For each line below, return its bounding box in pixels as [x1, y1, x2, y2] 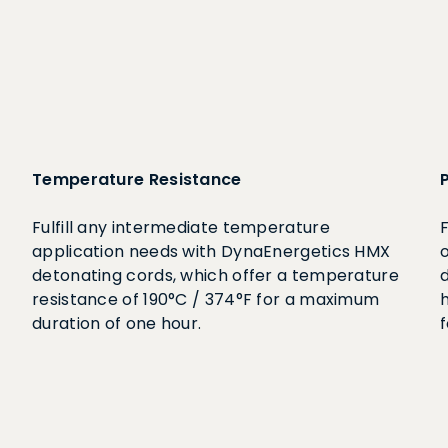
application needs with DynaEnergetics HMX [32, 240, 391, 263]
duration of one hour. [32, 312, 202, 335]
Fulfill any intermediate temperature [32, 216, 330, 239]
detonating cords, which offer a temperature [32, 264, 399, 287]
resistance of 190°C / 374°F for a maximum [32, 288, 380, 311]
